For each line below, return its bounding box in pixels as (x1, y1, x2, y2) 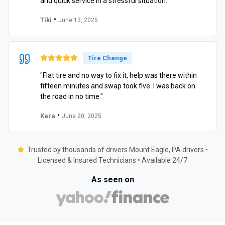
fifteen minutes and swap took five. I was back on (40, 81, 195, 90)
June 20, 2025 (62, 112, 101, 120)
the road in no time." (40, 92, 103, 100)
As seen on (91, 174, 134, 184)
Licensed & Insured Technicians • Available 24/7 (38, 156, 187, 164)
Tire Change (88, 54, 127, 62)
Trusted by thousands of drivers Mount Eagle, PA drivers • (27, 145, 208, 154)
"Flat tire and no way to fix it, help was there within (40, 71, 197, 79)
